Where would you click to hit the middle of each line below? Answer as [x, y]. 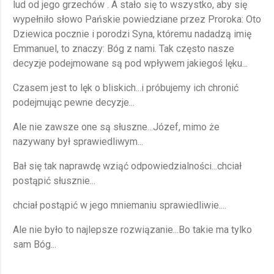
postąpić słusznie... [54, 181]
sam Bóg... [35, 245]
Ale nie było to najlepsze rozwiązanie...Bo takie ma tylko [132, 230]
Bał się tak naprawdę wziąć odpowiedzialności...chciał [127, 166]
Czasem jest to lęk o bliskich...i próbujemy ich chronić [126, 88]
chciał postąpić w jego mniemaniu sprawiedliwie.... [120, 206]
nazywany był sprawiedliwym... [78, 142]
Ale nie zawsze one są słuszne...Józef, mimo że [116, 127]
